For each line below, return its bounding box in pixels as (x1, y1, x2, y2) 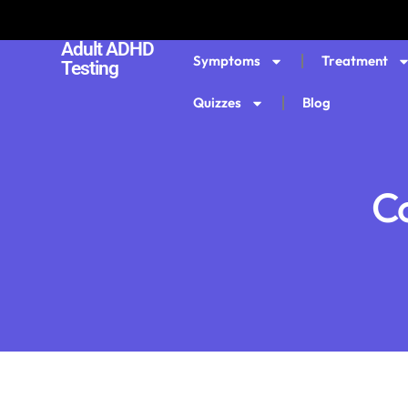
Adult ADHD (61, 38, 154, 60)
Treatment (321, 52, 388, 69)
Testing (61, 57, 118, 79)
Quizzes (192, 94, 241, 111)
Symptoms (192, 52, 260, 69)
